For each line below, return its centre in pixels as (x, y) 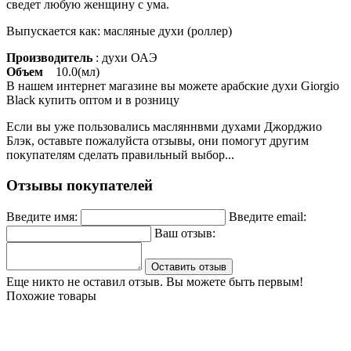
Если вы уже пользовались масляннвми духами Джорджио (164, 127)
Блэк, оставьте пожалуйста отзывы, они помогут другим (157, 141)
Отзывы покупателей (80, 185)
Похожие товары (51, 295)
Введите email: (268, 216)
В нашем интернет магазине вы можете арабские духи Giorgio (173, 86)
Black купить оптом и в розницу (93, 100)
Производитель (51, 58)
